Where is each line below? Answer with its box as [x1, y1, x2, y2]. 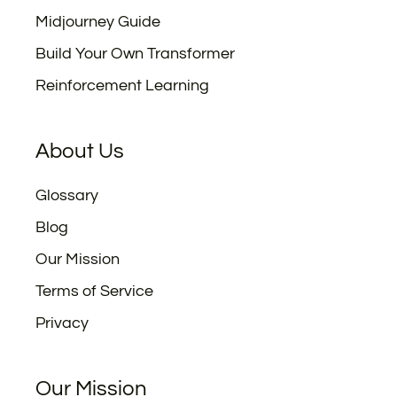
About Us [35, 140, 124, 162]
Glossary [35, 187, 98, 204]
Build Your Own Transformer [35, 45, 235, 62]
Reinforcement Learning [35, 77, 209, 94]
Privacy [35, 315, 89, 331]
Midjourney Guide [35, 13, 160, 30]
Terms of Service [35, 283, 153, 300]
